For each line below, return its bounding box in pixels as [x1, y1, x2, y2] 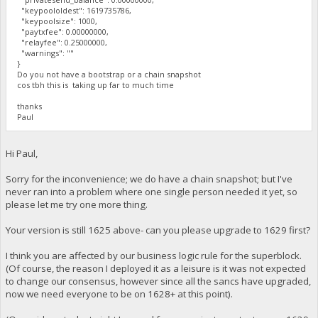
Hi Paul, [5, 146, 38, 160]
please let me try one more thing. [5, 197, 148, 211]
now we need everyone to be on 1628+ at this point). [5, 287, 233, 300]
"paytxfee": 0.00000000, [17, 26, 109, 38]
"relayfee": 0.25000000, [17, 37, 108, 48]
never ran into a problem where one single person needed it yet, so [5, 185, 297, 198]
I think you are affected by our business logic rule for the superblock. [5, 248, 304, 262]
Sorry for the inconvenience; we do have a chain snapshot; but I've [5, 172, 292, 185]
